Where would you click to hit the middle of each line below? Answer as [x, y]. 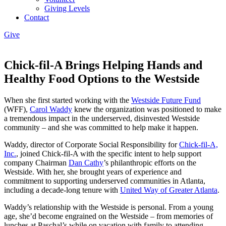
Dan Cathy [86, 162]
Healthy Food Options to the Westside [102, 78]
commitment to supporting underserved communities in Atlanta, [105, 181]
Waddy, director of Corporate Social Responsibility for [92, 144]
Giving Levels [67, 8]
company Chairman [36, 162]
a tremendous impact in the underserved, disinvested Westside [102, 118]
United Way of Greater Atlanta [169, 190]
